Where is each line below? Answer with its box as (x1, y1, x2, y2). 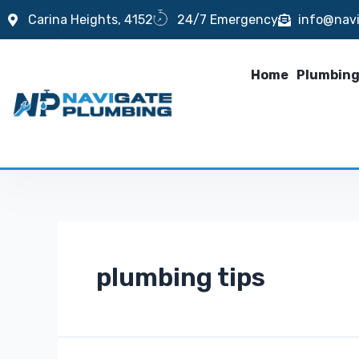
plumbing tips (96, 262, 265, 292)
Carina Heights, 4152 (28, 12, 153, 27)
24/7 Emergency (177, 12, 278, 27)
